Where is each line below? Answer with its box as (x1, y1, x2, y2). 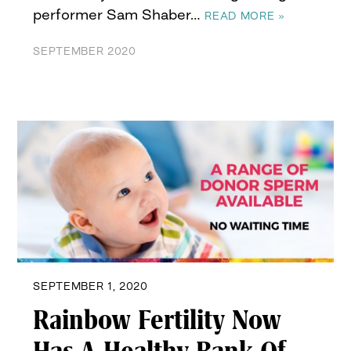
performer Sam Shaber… (33, 5, 205, 24)
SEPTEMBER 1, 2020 (33, 279, 148, 292)
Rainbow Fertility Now (33, 304, 282, 336)
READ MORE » (204, 9, 285, 23)
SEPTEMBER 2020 (33, 45, 136, 58)
